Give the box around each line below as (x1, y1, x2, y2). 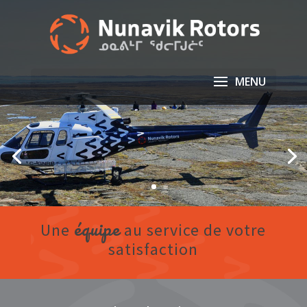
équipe (74, 214, 121, 243)
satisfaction (108, 238, 199, 260)
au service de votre (120, 219, 267, 241)
